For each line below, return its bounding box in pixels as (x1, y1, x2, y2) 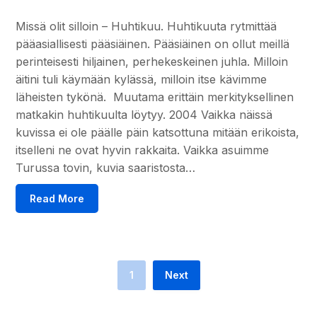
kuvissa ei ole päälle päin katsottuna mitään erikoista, (16, 125, 300, 139)
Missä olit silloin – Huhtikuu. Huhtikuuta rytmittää (16, 18, 277, 33)
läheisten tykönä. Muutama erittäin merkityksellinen (16, 89, 294, 104)
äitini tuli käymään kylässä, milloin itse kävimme (16, 71, 267, 86)
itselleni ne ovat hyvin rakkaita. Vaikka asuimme (16, 142, 270, 157)
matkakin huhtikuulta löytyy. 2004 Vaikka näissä (16, 107, 273, 122)
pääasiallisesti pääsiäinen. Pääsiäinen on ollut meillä (16, 36, 290, 51)
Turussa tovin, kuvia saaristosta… (16, 160, 196, 175)
